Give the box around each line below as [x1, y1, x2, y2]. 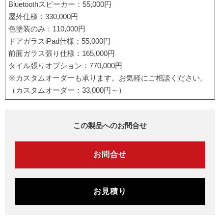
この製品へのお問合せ [73, 121, 147, 130]
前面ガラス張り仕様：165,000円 [8, 49, 115, 57]
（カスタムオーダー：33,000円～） [8, 85, 126, 94]
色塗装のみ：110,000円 [8, 24, 85, 33]
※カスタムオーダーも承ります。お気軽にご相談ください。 [8, 73, 207, 82]
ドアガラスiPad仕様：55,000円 [8, 36, 110, 45]
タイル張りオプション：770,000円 [8, 61, 122, 70]
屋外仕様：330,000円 [8, 12, 78, 21]
